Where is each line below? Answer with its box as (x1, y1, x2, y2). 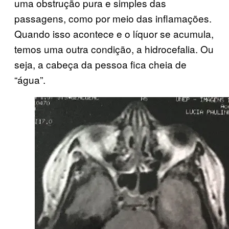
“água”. (14, 72, 45, 86)
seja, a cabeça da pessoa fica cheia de (14, 57, 187, 71)
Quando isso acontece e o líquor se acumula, (14, 26, 214, 40)
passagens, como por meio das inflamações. (14, 11, 212, 25)
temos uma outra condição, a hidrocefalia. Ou (14, 41, 214, 56)
